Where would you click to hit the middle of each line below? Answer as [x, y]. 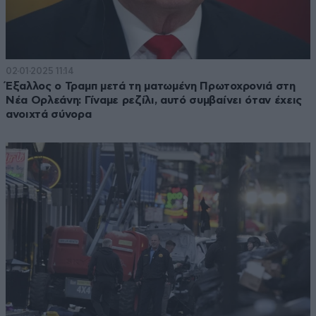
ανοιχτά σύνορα [49, 114]
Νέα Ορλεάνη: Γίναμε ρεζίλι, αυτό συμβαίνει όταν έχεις [154, 100]
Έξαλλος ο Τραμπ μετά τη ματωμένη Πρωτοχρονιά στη [151, 86]
